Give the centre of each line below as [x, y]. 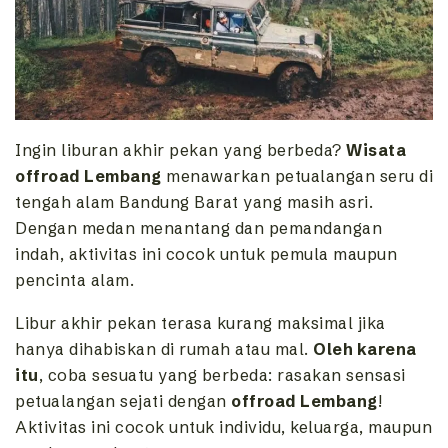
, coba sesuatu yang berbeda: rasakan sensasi [222, 374]
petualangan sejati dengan [123, 400]
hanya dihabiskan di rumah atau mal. [164, 348]
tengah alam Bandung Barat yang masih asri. [194, 201]
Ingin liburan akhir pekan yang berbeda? [180, 149]
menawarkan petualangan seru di [297, 175]
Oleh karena [365, 348]
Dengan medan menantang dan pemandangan [198, 227]
